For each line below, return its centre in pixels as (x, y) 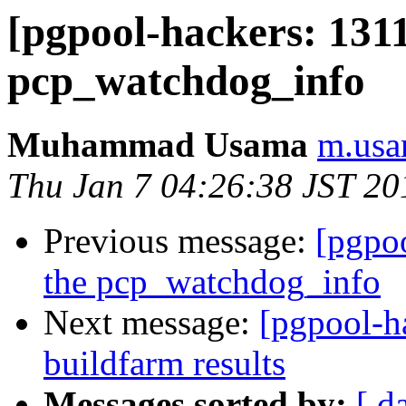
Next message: (151, 323)
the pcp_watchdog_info (212, 282)
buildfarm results (164, 363)
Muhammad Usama (158, 145)
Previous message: (179, 241)
